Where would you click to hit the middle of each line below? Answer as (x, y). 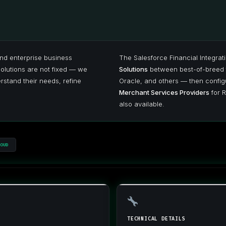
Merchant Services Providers (164, 92)
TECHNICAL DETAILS (156, 219)
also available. (142, 104)
